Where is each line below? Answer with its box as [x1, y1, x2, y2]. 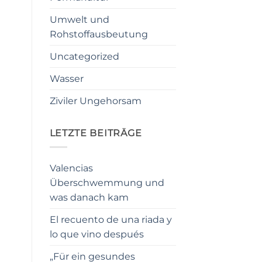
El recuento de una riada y [49, 214, 172, 226]
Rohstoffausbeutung [49, 28, 148, 40]
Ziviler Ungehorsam [49, 95, 142, 106]
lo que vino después [49, 229, 144, 240]
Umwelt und [49, 13, 109, 25]
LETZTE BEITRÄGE [49, 127, 142, 139]
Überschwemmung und [49, 177, 164, 189]
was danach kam [49, 192, 129, 204]
